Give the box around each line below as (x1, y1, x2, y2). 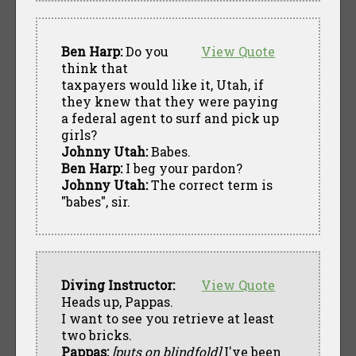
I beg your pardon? (122, 159, 242, 176)
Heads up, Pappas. (60, 292, 173, 310)
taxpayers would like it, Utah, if (60, 75, 264, 93)
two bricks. (60, 326, 132, 343)
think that (60, 59, 128, 76)
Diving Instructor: (60, 276, 175, 293)
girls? (60, 126, 97, 143)
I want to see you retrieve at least (60, 309, 274, 327)
